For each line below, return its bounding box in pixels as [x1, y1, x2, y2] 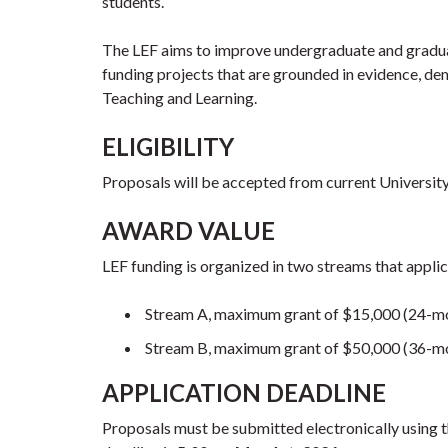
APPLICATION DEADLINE [102, 378, 386, 408]
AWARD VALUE [102, 216, 275, 245]
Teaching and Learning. [102, 88, 257, 107]
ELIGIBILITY [102, 132, 234, 161]
